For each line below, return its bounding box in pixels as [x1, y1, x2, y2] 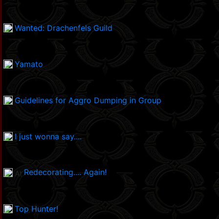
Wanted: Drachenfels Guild [15, 23, 112, 33]
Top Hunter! [15, 204, 58, 214]
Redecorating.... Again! [24, 167, 107, 177]
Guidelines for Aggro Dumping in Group [15, 95, 161, 106]
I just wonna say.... [15, 131, 82, 142]
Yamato [15, 59, 43, 69]
